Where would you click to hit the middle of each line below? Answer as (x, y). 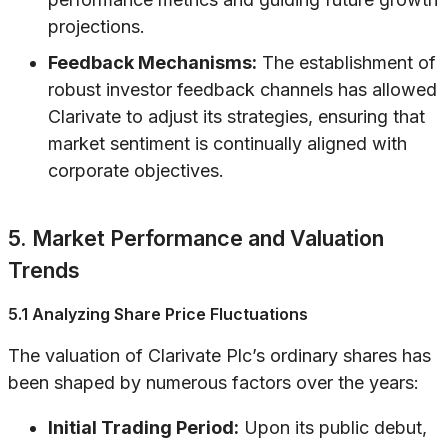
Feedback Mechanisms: (152, 63)
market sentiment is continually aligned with (227, 144)
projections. (96, 27)
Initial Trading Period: (143, 428)
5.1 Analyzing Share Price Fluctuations (158, 314)
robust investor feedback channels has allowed (242, 90)
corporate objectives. (136, 171)
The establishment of (346, 63)
